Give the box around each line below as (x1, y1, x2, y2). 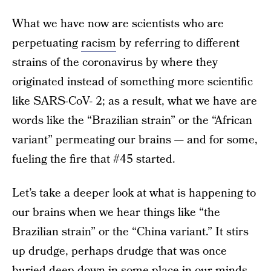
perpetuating (12, 35, 81, 51)
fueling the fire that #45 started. (12, 151, 175, 168)
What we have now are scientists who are (12, 16, 224, 32)
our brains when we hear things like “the (12, 204, 220, 221)
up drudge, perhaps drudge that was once (12, 243, 227, 260)
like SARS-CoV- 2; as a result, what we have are (12, 93, 257, 109)
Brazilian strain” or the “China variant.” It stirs (12, 224, 249, 240)
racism (81, 35, 116, 51)
